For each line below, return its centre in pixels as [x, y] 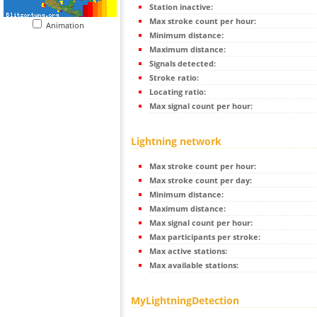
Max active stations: [188, 251]
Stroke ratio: [174, 78]
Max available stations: [194, 265]
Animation [68, 25]
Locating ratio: [178, 92]
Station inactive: [181, 7]
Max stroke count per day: [201, 180]
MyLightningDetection [185, 301]
